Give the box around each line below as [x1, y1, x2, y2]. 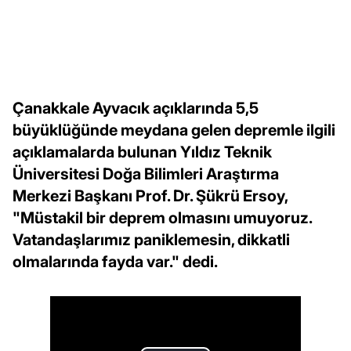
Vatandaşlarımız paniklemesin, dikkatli [13, 230, 290, 249]
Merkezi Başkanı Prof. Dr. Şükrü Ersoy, [13, 186, 288, 205]
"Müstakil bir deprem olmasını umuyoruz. [13, 208, 312, 227]
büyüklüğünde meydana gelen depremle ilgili [13, 120, 335, 139]
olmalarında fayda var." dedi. [13, 251, 218, 271]
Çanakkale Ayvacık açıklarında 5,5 [13, 98, 259, 118]
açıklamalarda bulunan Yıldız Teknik [13, 142, 272, 161]
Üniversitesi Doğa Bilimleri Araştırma [13, 164, 279, 183]
